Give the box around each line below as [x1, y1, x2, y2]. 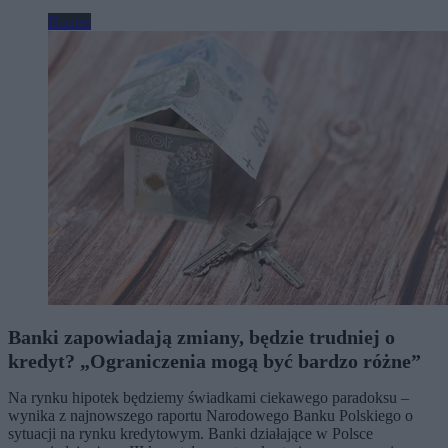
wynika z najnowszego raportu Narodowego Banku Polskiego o [8, 406, 413, 424]
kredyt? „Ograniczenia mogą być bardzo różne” [8, 349, 421, 372]
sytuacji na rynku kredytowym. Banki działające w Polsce [8, 424, 373, 442]
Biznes [48, 12, 91, 30]
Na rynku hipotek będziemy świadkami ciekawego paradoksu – [8, 388, 409, 406]
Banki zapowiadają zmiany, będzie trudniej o [8, 325, 395, 348]
